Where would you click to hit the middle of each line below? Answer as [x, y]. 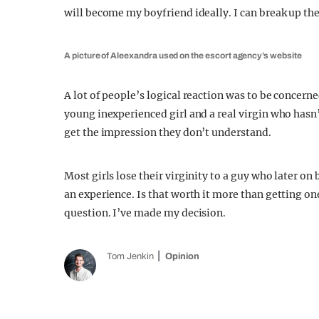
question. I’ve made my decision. [145, 213]
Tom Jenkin [130, 256]
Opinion [182, 256]
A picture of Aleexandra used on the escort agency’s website [183, 56]
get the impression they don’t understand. [168, 132]
